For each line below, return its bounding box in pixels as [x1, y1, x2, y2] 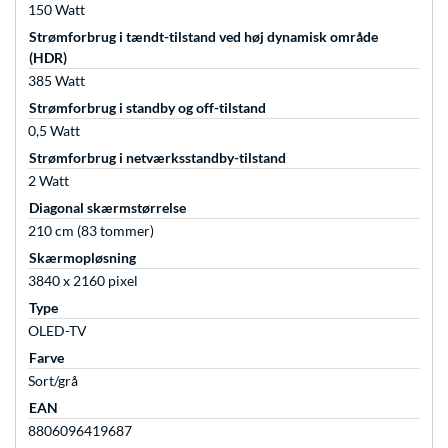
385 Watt [28, 72, 85, 90]
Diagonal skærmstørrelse [29, 199, 186, 217]
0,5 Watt [28, 122, 80, 140]
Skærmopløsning [29, 249, 136, 267]
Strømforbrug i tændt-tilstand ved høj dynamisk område [29, 28, 378, 46]
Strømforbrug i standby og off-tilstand [29, 99, 266, 117]
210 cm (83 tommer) [28, 222, 154, 240]
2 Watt [28, 172, 69, 190]
